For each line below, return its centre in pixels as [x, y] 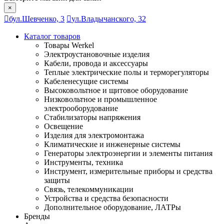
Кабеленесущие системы [86, 81]
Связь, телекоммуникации [89, 189]
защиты [57, 180]
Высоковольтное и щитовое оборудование [116, 90]
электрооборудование [81, 108]
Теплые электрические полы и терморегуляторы [126, 72]
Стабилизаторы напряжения [92, 117]
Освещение [63, 126]
